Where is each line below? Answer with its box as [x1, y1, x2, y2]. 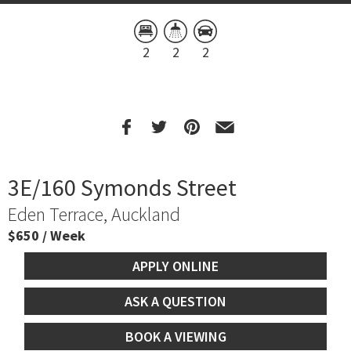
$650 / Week [8, 226, 92, 244]
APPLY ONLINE [132, 256, 219, 275]
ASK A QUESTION [125, 291, 226, 310]
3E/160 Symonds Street [8, 172, 237, 202]
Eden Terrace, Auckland [8, 201, 180, 226]
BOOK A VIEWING [125, 327, 226, 346]
